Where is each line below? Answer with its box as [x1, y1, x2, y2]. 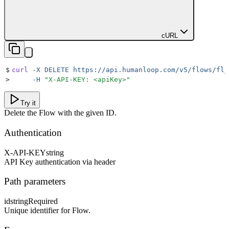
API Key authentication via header [4, 157, 116, 166]
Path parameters [4, 176, 65, 187]
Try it [20, 99, 36, 107]
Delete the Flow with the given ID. [4, 108, 117, 118]
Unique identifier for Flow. [4, 206, 90, 215]
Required [28, 197, 58, 206]
